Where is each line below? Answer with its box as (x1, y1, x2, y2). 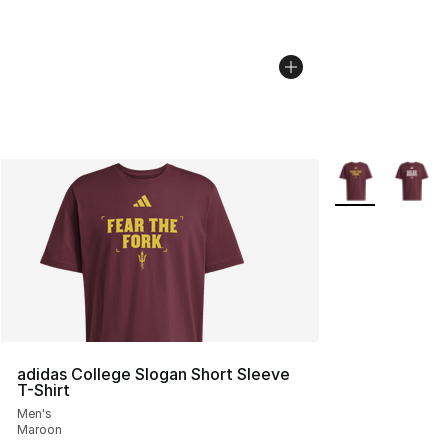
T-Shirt (17, 379, 70, 400)
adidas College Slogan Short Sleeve (17, 363, 290, 384)
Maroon (17, 421, 62, 437)
